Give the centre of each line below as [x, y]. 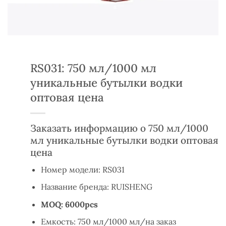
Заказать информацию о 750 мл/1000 [119, 128]
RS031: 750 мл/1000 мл [93, 68]
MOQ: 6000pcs [69, 204]
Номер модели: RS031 [82, 169]
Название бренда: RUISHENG [96, 187]
